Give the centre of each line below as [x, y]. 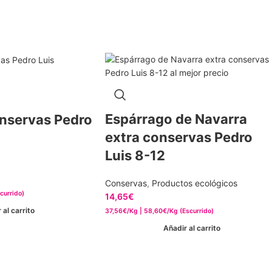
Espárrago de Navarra [176, 119]
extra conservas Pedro [179, 137]
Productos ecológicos [195, 183]
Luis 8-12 [135, 155]
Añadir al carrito [192, 228]
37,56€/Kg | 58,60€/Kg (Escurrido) [159, 211]
